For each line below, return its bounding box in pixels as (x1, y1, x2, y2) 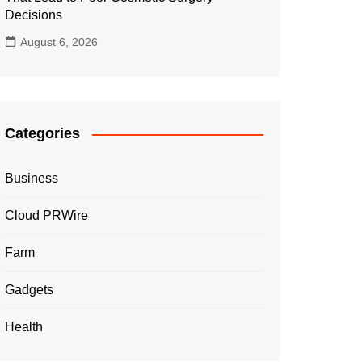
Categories (5, 125, 80, 141)
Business (5, 171, 58, 185)
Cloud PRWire (5, 208, 88, 222)
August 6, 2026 (20, 36, 98, 48)
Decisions (5, 8, 62, 22)
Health (5, 320, 43, 334)
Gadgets (5, 283, 53, 297)
